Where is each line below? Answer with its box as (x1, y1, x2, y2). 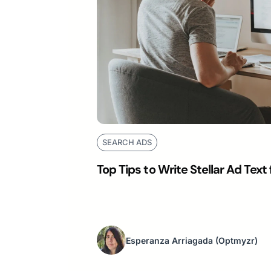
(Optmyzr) (215, 235, 258, 246)
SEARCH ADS (102, 137, 152, 148)
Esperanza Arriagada (126, 235, 213, 246)
